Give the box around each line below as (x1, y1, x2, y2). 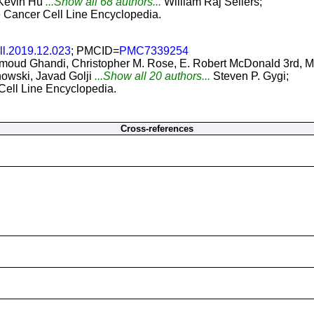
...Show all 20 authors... (92, 70, 213, 82)
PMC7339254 (119, 45, 189, 57)
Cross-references (121, 123, 193, 134)
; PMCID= (71, 45, 119, 57)
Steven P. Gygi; (213, 70, 289, 82)
